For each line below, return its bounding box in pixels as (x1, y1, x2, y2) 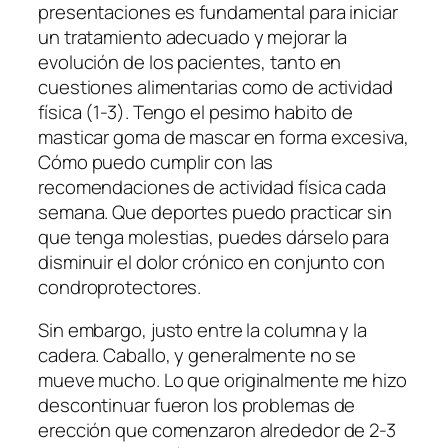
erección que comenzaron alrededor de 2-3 (38, 417, 396, 444)
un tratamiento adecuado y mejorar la (38, 23, 348, 50)
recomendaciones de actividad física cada (38, 173, 386, 200)
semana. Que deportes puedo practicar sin (38, 198, 392, 225)
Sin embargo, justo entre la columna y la (38, 317, 367, 344)
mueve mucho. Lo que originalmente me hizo (38, 367, 407, 394)
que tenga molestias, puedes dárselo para (38, 223, 389, 250)
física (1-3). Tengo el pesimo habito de (38, 98, 354, 125)
